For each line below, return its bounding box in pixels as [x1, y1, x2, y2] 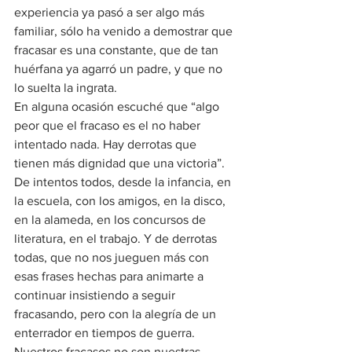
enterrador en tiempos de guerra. [14, 326, 195, 340]
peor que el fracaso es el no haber [14, 119, 203, 133]
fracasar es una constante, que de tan [14, 43, 222, 57]
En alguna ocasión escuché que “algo [14, 100, 222, 114]
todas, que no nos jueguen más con [14, 251, 212, 265]
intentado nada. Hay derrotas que [14, 137, 200, 152]
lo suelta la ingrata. [14, 81, 117, 95]
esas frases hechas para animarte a [14, 269, 207, 284]
